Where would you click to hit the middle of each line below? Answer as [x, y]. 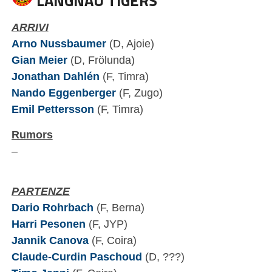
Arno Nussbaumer [59, 44]
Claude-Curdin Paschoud [76, 257]
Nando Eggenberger [63, 93]
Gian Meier [39, 60]
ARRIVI [30, 27]
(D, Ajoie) [130, 44]
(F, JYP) [106, 224]
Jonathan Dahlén [55, 76]
